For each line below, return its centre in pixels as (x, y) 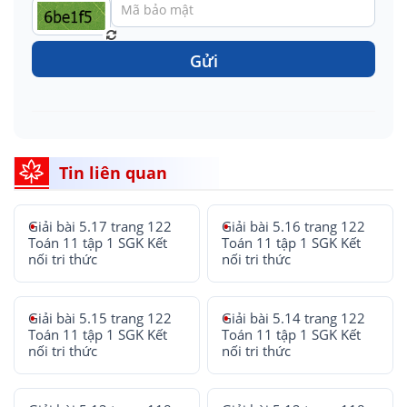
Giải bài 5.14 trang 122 (294, 318)
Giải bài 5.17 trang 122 (100, 227)
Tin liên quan (113, 173)
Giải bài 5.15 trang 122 (100, 318)
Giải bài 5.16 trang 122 (294, 227)
